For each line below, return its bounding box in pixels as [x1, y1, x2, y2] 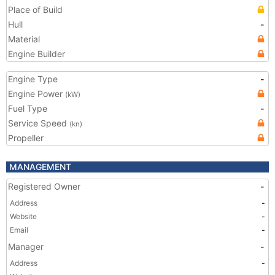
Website [10, 212, 37, 221]
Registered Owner [8, 181, 80, 192]
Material [8, 34, 40, 44]
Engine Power [8, 88, 65, 99]
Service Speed [8, 118, 69, 128]
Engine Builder [8, 48, 65, 59]
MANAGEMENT [9, 161, 71, 172]
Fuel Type [8, 103, 47, 114]
